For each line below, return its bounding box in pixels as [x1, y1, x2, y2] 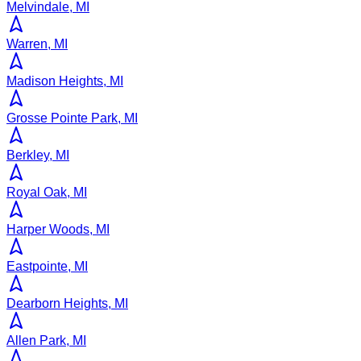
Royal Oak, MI [6, 185, 87, 200]
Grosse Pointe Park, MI [6, 111, 138, 126]
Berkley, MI [6, 148, 69, 163]
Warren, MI [6, 37, 68, 52]
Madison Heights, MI [6, 74, 123, 89]
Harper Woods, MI [6, 222, 110, 237]
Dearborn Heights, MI [6, 297, 128, 311]
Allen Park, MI [6, 334, 86, 348]
